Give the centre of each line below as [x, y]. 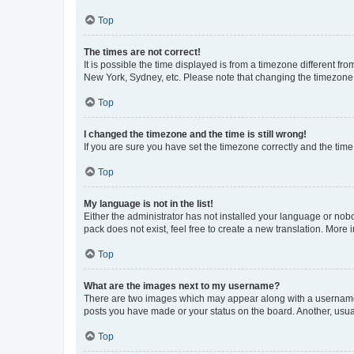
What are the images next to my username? [182, 286]
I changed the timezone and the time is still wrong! [195, 134]
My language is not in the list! [149, 203]
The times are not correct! [142, 52]
